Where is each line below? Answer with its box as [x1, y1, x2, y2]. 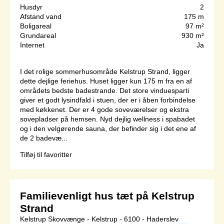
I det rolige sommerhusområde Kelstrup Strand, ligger [20, 67, 190, 76]
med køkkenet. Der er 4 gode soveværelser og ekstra [20, 105, 189, 114]
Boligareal [20, 22, 51, 30]
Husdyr [20, 3, 42, 11]
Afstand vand [20, 12, 61, 21]
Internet [20, 41, 44, 49]
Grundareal [20, 31, 56, 40]
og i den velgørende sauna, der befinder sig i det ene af [20, 124, 196, 133]
